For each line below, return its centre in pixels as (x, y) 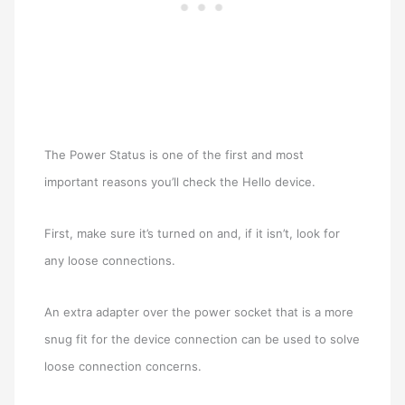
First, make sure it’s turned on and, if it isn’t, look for (193, 234)
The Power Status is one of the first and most (174, 155)
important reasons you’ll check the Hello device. (180, 182)
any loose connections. (110, 261)
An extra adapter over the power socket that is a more (199, 311)
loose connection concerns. (123, 366)
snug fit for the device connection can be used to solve (202, 339)
